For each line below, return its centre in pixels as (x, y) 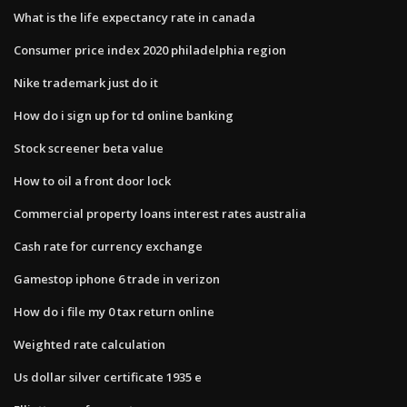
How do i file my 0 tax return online (114, 311)
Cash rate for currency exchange (108, 246)
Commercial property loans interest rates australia (160, 213)
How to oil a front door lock (92, 180)
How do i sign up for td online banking (124, 115)
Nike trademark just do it (86, 82)
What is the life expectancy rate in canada (134, 17)
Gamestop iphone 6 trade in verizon (117, 278)
